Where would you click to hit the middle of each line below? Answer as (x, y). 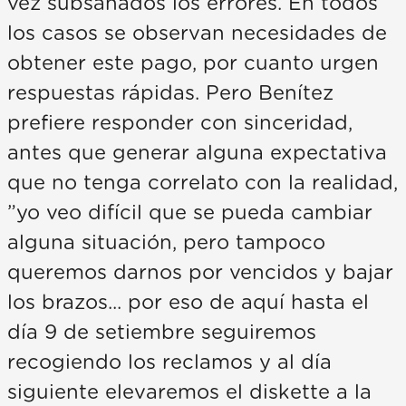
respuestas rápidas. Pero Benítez (170, 94)
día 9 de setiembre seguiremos (162, 333)
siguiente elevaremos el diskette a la (189, 393)
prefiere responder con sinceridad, (180, 124)
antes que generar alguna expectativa (197, 154)
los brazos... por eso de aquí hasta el (188, 303)
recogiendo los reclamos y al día (169, 363)
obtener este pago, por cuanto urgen (193, 64)
